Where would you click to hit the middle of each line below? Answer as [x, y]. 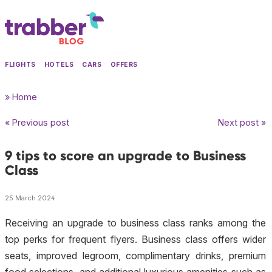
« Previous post [37, 123]
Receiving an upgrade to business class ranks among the [135, 223]
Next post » [242, 123]
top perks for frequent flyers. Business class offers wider [135, 240]
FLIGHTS [20, 65]
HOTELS [59, 65]
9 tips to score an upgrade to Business [125, 155]
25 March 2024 [30, 198]
